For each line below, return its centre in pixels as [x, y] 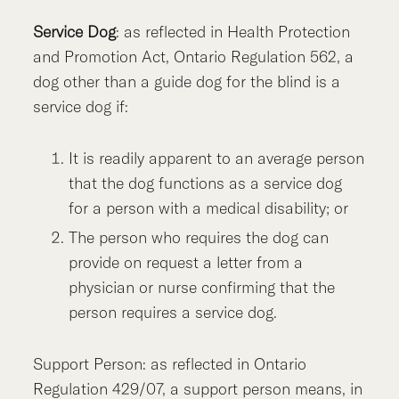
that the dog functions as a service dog [206, 183]
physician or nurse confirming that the [202, 288]
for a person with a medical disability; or [209, 208]
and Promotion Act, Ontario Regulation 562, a [194, 56]
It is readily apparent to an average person [217, 158]
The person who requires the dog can [199, 238]
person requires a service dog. [173, 313]
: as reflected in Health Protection [233, 31]
